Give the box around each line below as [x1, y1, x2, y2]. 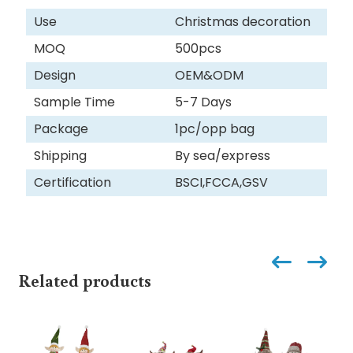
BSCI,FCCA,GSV [174, 173, 268, 191]
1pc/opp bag [174, 119, 255, 138]
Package [33, 119, 91, 138]
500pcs [174, 39, 221, 58]
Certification [33, 173, 114, 191]
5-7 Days [174, 92, 232, 111]
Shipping [33, 146, 90, 165]
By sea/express [174, 146, 270, 165]
